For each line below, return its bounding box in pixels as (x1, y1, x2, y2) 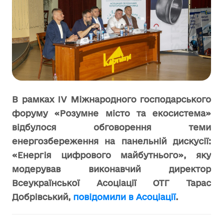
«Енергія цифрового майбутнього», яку (12, 150, 211, 160)
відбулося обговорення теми (12, 122, 211, 132)
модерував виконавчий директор (12, 164, 211, 174)
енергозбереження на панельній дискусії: (12, 136, 211, 146)
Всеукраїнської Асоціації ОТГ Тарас (12, 178, 211, 188)
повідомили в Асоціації (73, 192, 176, 202)
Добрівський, (12, 192, 73, 202)
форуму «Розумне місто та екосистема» (12, 109, 211, 118)
